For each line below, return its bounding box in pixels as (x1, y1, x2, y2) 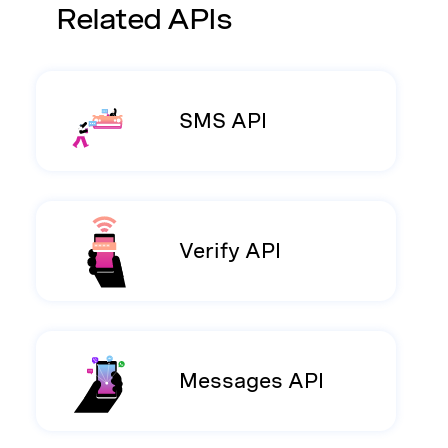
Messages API (179, 369, 325, 393)
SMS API (179, 109, 268, 133)
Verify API (179, 239, 282, 263)
